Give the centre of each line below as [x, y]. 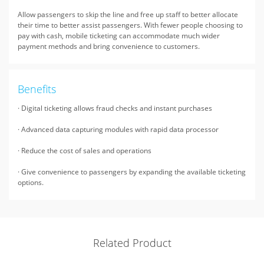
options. [31, 182]
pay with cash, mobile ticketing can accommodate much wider [119, 36]
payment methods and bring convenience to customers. [109, 46]
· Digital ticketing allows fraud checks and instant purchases [115, 108]
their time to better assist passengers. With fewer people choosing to [130, 25]
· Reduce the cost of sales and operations [85, 151]
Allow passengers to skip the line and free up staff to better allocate [128, 14]
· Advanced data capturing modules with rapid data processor [118, 129]
